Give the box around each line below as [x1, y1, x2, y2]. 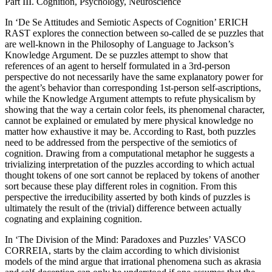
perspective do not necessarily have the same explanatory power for [5, 71, 263, 82]
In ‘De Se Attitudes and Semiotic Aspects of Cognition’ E [5, 16, 225, 27]
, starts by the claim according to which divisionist [49, 245, 239, 256]
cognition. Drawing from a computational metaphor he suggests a [5, 148, 254, 158]
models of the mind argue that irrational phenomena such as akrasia [5, 256, 261, 267]
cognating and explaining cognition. [5, 213, 142, 224]
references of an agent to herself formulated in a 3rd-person [5, 60, 230, 71]
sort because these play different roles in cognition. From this [5, 180, 237, 191]
